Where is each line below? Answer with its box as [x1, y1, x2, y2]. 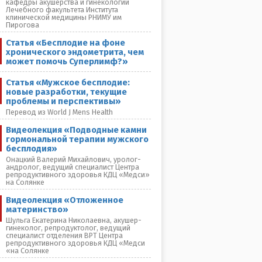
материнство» [6, 204, 68, 215]
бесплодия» [6, 143, 57, 154]
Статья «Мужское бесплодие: [6, 77, 130, 88]
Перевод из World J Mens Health [6, 108, 113, 116]
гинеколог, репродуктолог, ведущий [6, 223, 130, 232]
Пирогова [6, 20, 39, 29]
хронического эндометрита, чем [6, 47, 144, 57]
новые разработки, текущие [6, 87, 127, 97]
